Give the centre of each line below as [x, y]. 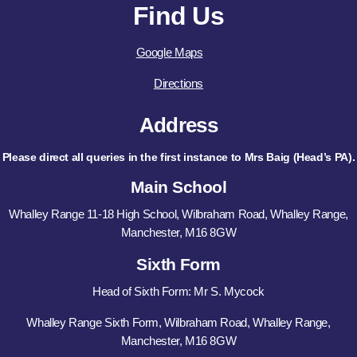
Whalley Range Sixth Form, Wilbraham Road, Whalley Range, [178, 322]
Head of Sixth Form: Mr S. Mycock [178, 292]
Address [178, 126]
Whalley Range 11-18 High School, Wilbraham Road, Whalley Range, [178, 214]
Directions [178, 83]
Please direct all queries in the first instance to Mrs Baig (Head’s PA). [178, 157]
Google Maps [169, 53]
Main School [178, 186]
